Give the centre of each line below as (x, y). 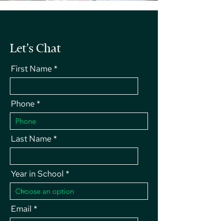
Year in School (37, 174)
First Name (31, 69)
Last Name (31, 139)
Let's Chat (36, 48)
